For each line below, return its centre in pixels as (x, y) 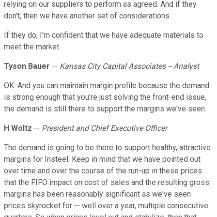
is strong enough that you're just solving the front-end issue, (105, 97)
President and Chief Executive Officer (104, 128)
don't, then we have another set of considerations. (87, 16)
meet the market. (32, 47)
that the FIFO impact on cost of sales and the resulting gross (107, 183)
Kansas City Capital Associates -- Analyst (129, 66)
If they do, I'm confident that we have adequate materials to (104, 35)
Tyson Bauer (27, 66)
